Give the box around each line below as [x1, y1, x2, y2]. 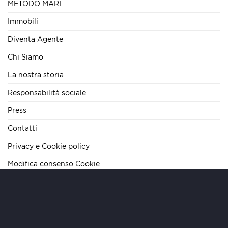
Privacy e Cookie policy [8, 141, 90, 150]
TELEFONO [8, 182, 59, 189]
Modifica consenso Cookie [8, 159, 100, 167]
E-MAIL [8, 212, 41, 219]
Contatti [8, 124, 37, 132]
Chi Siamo [8, 52, 43, 61]
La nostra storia [8, 70, 64, 78]
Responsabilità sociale [8, 88, 86, 96]
